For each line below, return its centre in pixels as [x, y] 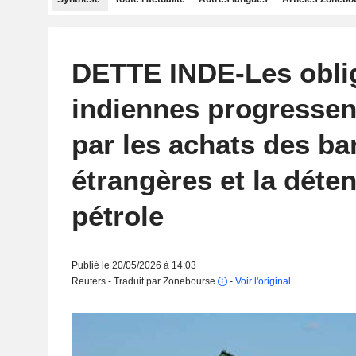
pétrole [117, 216]
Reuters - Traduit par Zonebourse [144, 281]
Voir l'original [263, 281]
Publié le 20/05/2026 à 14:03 [133, 265]
